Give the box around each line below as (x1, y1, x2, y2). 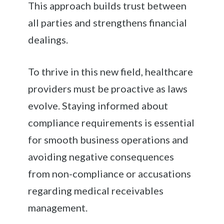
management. (28, 201, 88, 213)
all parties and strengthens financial (28, 16, 187, 28)
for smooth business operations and (28, 133, 189, 145)
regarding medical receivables (28, 184, 164, 196)
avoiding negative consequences (28, 150, 174, 162)
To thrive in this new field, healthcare (28, 65, 193, 77)
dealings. (28, 33, 68, 45)
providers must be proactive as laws (28, 82, 188, 94)
